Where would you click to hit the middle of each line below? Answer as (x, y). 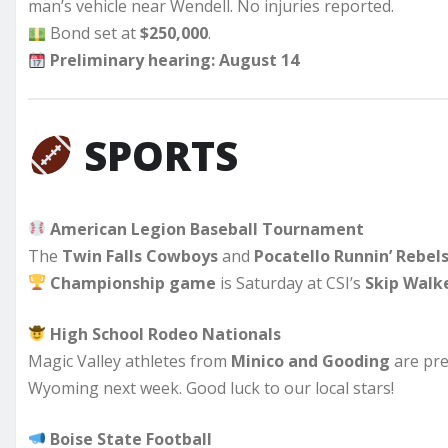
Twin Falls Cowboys (140, 255)
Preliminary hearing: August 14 (175, 59)
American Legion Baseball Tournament (207, 228)
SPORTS (160, 155)
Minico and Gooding (310, 360)
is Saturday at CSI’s (291, 282)
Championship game (133, 282)
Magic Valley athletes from (129, 360)
